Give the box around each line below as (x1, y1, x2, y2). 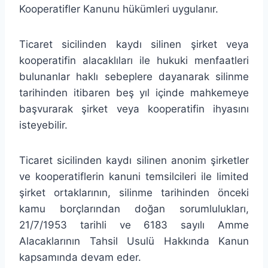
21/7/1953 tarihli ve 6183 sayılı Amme (19, 218, 249, 231)
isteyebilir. (19, 118, 68, 131)
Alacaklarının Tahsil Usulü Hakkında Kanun (19, 234, 249, 247)
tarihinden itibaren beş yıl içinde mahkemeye (19, 86, 249, 99)
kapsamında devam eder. (19, 251, 141, 263)
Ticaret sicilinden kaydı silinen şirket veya (19, 38, 249, 50)
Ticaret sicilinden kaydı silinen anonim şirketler (19, 154, 249, 166)
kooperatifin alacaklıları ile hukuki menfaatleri (19, 54, 249, 66)
